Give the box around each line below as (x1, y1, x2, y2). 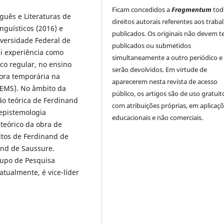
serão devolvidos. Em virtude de (112, 64, 207, 74)
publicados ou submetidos (112, 40, 191, 50)
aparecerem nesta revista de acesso (112, 76, 218, 86)
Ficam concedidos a (112, 4, 172, 14)
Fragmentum (171, 4, 212, 14)
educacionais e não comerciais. (112, 112, 203, 122)
